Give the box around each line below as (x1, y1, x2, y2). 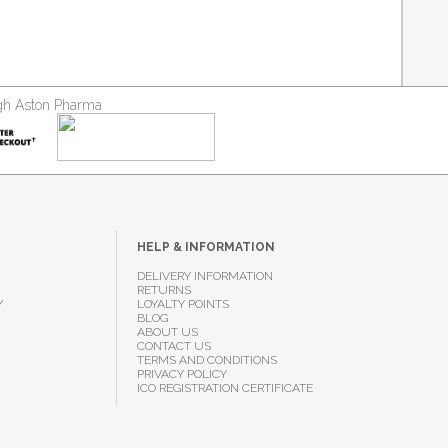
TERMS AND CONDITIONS (136, 353, 277, 367)
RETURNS (136, 283, 191, 297)
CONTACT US (136, 339, 211, 353)
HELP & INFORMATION (136, 240, 275, 254)
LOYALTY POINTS (136, 297, 229, 311)
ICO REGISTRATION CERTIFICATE (136, 381, 313, 395)
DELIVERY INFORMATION (136, 269, 273, 283)
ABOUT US (136, 325, 198, 339)
